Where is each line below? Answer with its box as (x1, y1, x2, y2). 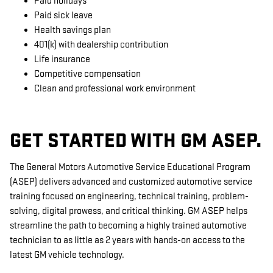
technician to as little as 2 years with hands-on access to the (10, 234, 245, 246)
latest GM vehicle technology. (10, 249, 124, 261)
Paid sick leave (34, 10, 93, 21)
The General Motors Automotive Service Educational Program (10, 161, 250, 173)
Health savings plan (34, 24, 111, 36)
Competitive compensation (34, 68, 141, 80)
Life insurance (34, 54, 90, 65)
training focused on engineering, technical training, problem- (10, 190, 249, 202)
